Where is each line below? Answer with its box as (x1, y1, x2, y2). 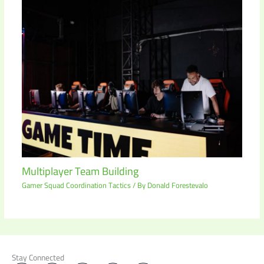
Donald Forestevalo (147, 178, 208, 193)
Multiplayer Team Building (21, 161, 138, 181)
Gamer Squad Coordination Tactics (21, 178, 131, 193)
